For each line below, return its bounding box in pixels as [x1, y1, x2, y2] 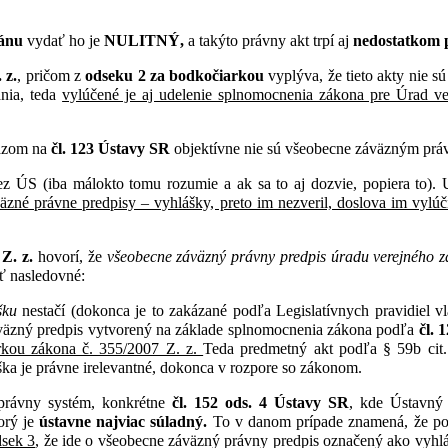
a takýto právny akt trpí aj [188, 31, 353, 49]
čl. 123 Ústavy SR [51, 139, 170, 157]
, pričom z [17, 66, 86, 84]
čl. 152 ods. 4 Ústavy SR [172, 393, 349, 411]
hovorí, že [33, 247, 107, 265]
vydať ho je [23, 31, 104, 49]
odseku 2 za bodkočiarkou [85, 66, 265, 84]
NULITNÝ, [104, 31, 188, 49]
